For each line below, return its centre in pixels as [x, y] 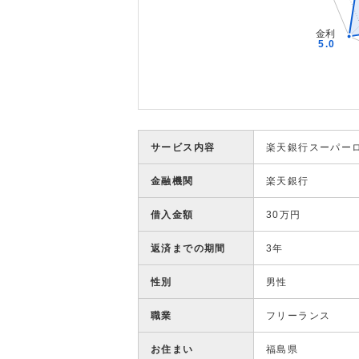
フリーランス [298, 316]
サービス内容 [183, 147]
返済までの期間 [188, 248]
